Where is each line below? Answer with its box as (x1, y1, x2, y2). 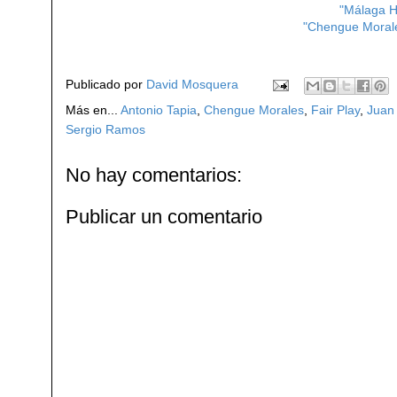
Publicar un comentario (66, 205, 262, 228)
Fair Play (311, 102, 360, 117)
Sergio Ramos (66, 121, 145, 136)
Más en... (66, 102, 121, 117)
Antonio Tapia (121, 102, 197, 117)
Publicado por (66, 76, 146, 91)
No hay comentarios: (66, 163, 242, 186)
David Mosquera (146, 76, 238, 91)
